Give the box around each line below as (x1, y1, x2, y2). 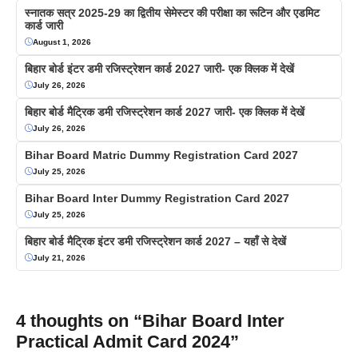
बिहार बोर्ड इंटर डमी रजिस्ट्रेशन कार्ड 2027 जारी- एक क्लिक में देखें (25, 62, 294, 75)
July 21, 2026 (33, 253, 86, 262)
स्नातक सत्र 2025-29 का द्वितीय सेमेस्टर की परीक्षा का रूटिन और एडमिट (25, 6, 320, 19)
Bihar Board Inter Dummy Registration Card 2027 (25, 191, 289, 205)
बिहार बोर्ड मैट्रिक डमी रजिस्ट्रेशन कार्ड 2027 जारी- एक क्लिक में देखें (25, 105, 304, 118)
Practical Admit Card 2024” (16, 331, 239, 352)
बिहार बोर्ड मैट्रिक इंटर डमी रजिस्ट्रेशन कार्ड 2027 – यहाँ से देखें (25, 234, 286, 248)
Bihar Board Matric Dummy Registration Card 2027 (25, 148, 298, 161)
